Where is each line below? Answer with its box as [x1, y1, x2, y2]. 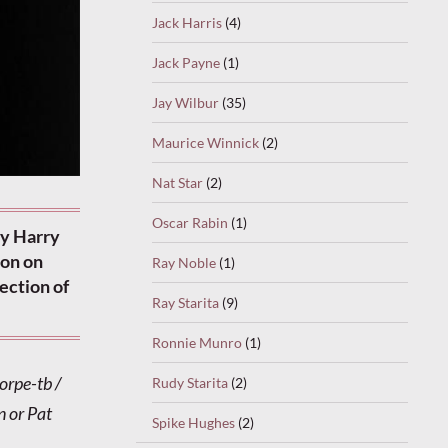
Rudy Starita [152, 373, 228, 391]
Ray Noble [152, 253, 216, 271]
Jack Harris [152, 13, 222, 31]
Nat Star [152, 173, 203, 191]
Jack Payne [152, 53, 220, 71]
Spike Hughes [152, 413, 235, 431]
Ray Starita [152, 293, 219, 311]
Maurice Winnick [152, 133, 259, 151]
